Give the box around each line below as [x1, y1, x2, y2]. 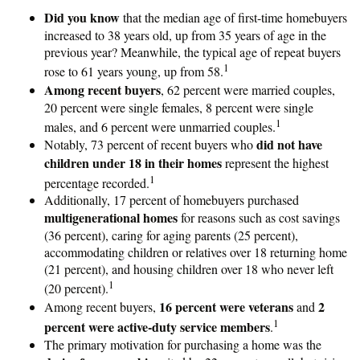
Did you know [44, 8, 120, 27]
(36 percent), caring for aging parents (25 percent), [44, 227, 298, 244]
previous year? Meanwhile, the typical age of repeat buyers [44, 43, 341, 61]
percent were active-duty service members [44, 317, 270, 336]
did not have [256, 134, 322, 153]
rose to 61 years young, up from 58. [44, 63, 223, 80]
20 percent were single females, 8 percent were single [44, 98, 313, 116]
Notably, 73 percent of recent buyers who [44, 135, 256, 153]
